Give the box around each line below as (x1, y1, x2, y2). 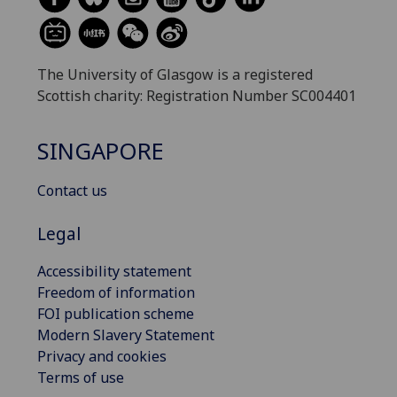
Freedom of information (37, 282, 195, 302)
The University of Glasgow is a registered (37, 64, 313, 84)
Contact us (37, 181, 107, 201)
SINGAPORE (37, 136, 164, 167)
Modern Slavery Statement (37, 324, 214, 345)
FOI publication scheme (37, 303, 194, 323)
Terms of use (37, 367, 124, 387)
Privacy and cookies (37, 346, 167, 366)
